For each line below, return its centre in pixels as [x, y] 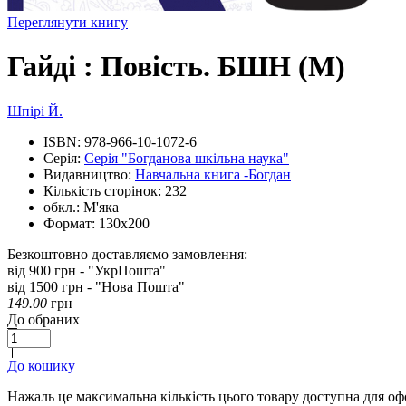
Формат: [69, 223]
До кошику [41, 365]
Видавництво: [87, 174]
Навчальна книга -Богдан [213, 174]
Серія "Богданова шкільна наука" [187, 158]
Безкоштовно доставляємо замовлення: [127, 254]
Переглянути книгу [68, 22]
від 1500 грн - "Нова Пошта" [96, 286]
